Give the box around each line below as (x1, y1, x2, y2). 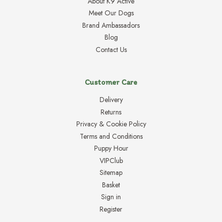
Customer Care (85, 77, 137, 87)
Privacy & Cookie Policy (76, 119, 146, 129)
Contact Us (95, 44, 127, 55)
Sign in (101, 192, 121, 202)
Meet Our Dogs (88, 8, 134, 18)
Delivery (99, 95, 123, 105)
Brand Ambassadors (82, 20, 140, 30)
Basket (102, 179, 120, 190)
